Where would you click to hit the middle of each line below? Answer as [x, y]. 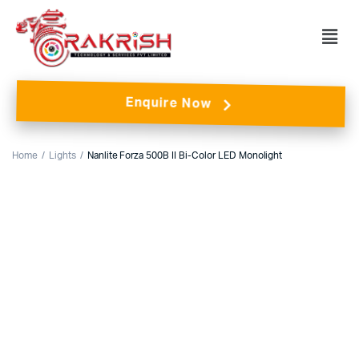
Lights [62, 155]
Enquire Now [166, 103]
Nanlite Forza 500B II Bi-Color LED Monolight [185, 155]
